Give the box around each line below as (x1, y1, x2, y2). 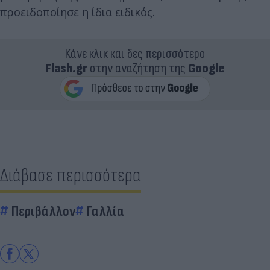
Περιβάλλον (11, 202, 75, 220)
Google (188, 60, 225, 77)
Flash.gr (45, 60, 87, 77)
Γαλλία (87, 202, 124, 220)
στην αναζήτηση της (87, 60, 188, 77)
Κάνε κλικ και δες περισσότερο (65, 46, 205, 62)
